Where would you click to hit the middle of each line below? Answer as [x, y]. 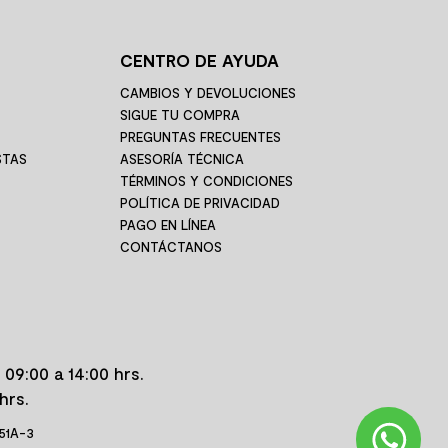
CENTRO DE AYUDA [199, 59]
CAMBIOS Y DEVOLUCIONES [207, 92]
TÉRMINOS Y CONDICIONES [206, 180]
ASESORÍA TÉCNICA [181, 158]
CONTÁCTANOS [170, 246]
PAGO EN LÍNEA [167, 224]
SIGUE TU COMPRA [179, 114]
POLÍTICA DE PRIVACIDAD [199, 202]
